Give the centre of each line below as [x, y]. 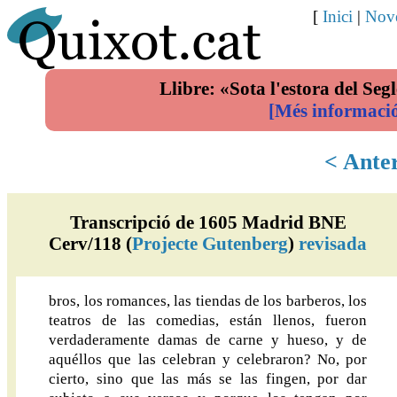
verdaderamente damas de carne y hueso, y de [208, 339]
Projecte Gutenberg [210, 243]
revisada [333, 243]
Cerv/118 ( [91, 243]
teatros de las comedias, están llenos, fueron [208, 320]
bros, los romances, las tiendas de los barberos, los [208, 300]
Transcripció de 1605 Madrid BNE [208, 222]
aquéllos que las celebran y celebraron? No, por [208, 359]
